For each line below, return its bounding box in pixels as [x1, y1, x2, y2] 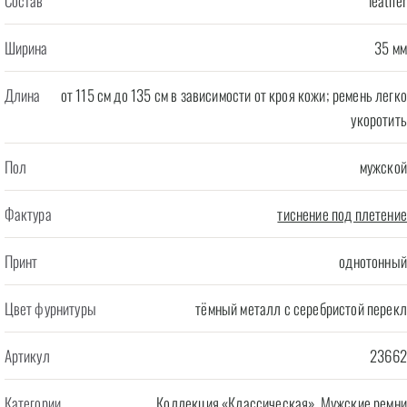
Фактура [4, 203, 52, 225]
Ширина [4, 36, 48, 59]
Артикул [4, 344, 50, 367]
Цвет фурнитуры [4, 297, 96, 320]
